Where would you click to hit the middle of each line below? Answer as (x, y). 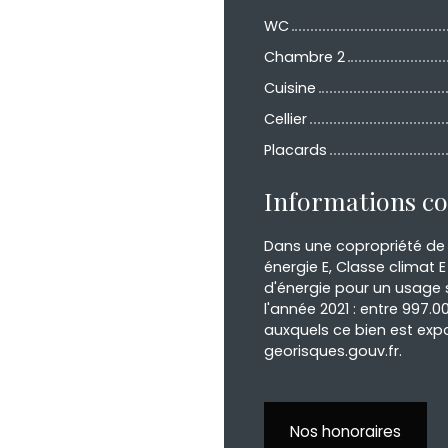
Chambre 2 (304, 56)
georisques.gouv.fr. (333, 350)
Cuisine (290, 87)
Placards (295, 149)
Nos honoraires (345, 431)
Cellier (285, 118)
